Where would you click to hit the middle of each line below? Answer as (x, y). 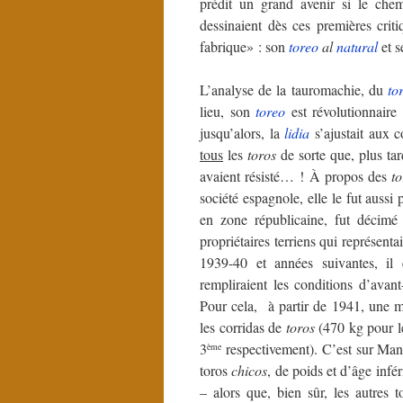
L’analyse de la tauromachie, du (294, 89)
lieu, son (228, 111)
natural (357, 46)
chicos (250, 370)
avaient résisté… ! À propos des (296, 175)
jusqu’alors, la (242, 132)
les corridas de (243, 327)
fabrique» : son (244, 46)
